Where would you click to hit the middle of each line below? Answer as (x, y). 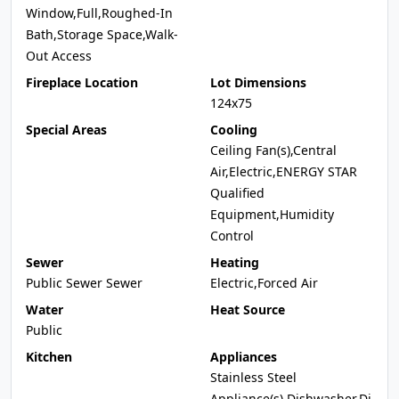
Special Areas (66, 130)
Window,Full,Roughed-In (99, 13)
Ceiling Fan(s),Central (273, 150)
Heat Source (248, 309)
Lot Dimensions (258, 82)
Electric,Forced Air (264, 283)
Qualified (237, 193)
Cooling (234, 130)
